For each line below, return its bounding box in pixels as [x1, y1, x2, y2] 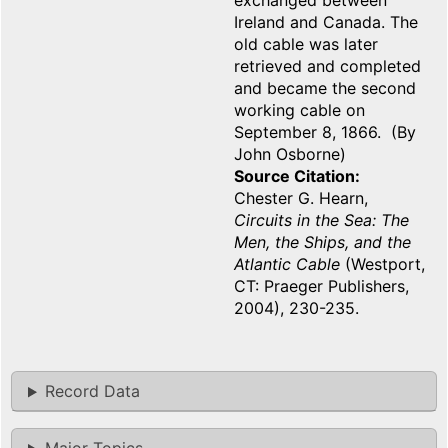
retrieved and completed [234, 56, 421, 77]
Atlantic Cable [234, 254, 340, 275]
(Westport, [340, 254, 425, 275]
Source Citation [234, 166, 355, 187]
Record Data [44, 381, 140, 402]
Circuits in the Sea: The [234, 210, 409, 231]
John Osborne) [234, 144, 346, 165]
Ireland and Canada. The [234, 12, 418, 33]
